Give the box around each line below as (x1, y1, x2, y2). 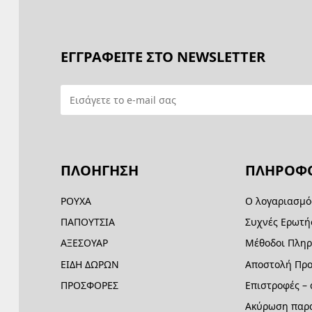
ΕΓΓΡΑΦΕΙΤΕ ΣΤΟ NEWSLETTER (61, 47, 266, 66)
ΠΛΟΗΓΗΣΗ (61, 161, 139, 180)
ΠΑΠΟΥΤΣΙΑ (61, 215, 116, 229)
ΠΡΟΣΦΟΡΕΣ (61, 278, 119, 292)
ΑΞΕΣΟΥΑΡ (61, 236, 109, 250)
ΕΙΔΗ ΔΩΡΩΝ (61, 257, 120, 271)
